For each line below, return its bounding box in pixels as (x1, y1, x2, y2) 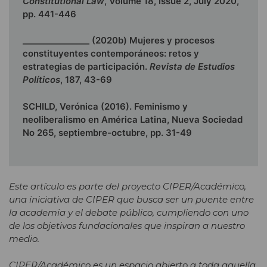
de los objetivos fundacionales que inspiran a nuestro (9, 219, 245, 231)
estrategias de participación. (23, 61, 150, 73)
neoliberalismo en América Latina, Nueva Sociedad (23, 113, 243, 125)
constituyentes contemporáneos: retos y (23, 48, 199, 60)
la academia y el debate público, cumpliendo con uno (9, 206, 249, 218)
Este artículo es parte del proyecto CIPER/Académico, (9, 180, 246, 192)
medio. (9, 232, 39, 244)
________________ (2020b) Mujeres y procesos (23, 35, 215, 46)
